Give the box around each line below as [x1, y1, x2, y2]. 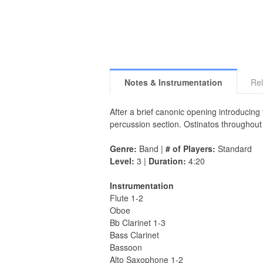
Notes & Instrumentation [124, 76, 222, 89]
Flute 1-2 [110, 192, 143, 204]
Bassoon [110, 241, 142, 254]
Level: [110, 155, 134, 167]
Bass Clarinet [110, 229, 159, 241]
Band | [137, 143, 166, 155]
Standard [215, 143, 252, 155]
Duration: [149, 155, 186, 167]
